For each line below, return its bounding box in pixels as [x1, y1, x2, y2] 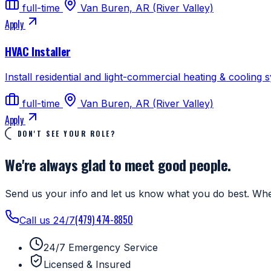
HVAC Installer [5, 42, 71, 59]
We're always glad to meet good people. [5, 154, 231, 176]
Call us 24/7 [19, 214, 75, 227]
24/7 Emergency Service [44, 241, 158, 254]
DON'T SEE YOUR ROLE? [17, 128, 116, 139]
